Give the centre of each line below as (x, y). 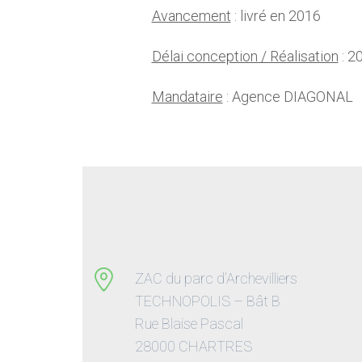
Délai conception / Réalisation (245, 57)
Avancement (191, 16)
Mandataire (187, 97)
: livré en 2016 (276, 16)
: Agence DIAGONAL (288, 97)
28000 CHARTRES (194, 347)
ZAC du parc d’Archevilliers (216, 279)
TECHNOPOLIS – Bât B (208, 301)
